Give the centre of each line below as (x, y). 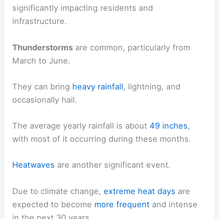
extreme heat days (140, 191)
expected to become (54, 204)
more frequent (122, 204)
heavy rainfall (98, 86)
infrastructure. (40, 21)
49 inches (169, 126)
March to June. (42, 60)
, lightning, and (152, 86)
